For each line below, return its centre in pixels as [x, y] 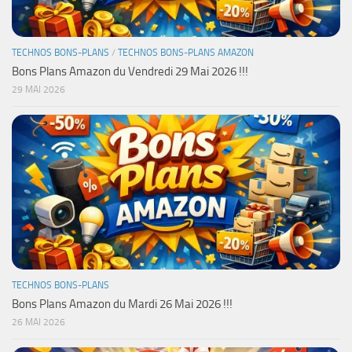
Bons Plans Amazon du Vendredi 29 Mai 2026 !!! [130, 71]
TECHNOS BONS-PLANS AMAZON [186, 52]
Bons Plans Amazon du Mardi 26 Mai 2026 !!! [122, 304]
